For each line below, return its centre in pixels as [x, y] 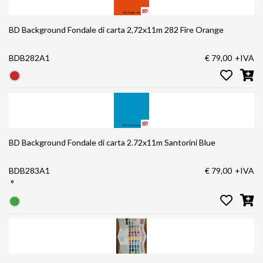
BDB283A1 [29, 171]
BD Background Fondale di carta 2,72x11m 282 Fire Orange [116, 29]
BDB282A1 [29, 58]
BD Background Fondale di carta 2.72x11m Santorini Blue [112, 143]
